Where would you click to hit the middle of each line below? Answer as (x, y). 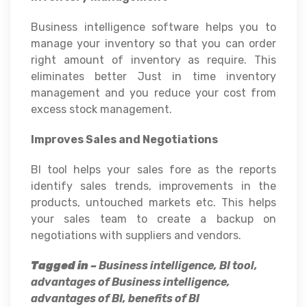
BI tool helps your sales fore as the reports (153, 170)
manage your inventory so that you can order (153, 44)
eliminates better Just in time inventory (153, 77)
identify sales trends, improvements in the (153, 186)
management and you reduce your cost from (153, 93)
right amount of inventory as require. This (153, 60)
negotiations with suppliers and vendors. (136, 236)
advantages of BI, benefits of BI (115, 299)
